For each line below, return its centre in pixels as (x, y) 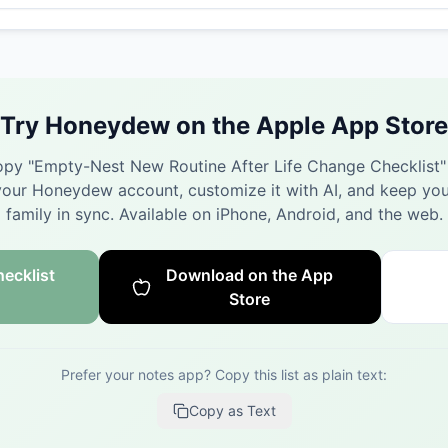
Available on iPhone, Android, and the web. (280, 214)
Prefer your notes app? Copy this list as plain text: (224, 374)
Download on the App (250, 275)
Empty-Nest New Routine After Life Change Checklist (236, 166)
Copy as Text (232, 410)
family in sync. (59, 214)
